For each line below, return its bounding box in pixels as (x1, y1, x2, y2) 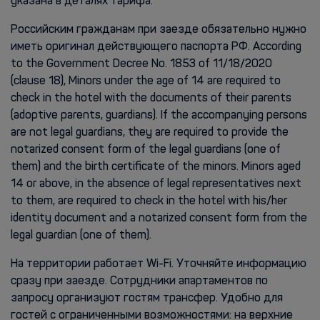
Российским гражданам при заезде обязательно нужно (11, 24, 306, 36)
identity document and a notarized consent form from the (11, 213, 307, 224)
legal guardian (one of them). (11, 230, 151, 241)
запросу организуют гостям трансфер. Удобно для (11, 293, 283, 304)
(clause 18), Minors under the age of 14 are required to (11, 76, 281, 87)
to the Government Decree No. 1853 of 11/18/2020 (11, 59, 272, 70)
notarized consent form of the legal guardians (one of (11, 144, 281, 156)
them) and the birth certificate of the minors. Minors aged (11, 161, 301, 173)
